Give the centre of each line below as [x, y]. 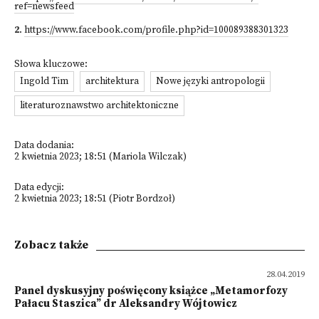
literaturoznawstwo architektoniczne [99, 106]
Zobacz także [52, 245]
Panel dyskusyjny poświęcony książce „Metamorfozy [151, 291]
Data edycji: [39, 188]
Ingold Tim [44, 82]
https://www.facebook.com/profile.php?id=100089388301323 [156, 30]
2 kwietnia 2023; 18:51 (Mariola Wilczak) [100, 157]
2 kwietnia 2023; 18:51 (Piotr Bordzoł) [95, 199]
